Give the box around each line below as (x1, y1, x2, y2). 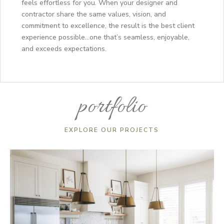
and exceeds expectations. (21, 44, 106, 54)
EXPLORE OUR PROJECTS (64, 126, 159, 134)
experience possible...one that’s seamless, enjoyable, (21, 32, 189, 42)
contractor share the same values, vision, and (21, 9, 166, 19)
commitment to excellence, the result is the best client (21, 21, 194, 31)
